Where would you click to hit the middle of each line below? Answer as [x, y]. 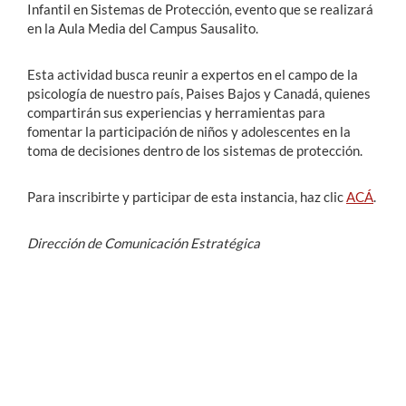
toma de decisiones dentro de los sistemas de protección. [195, 150]
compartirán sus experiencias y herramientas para [176, 112]
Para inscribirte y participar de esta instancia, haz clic [187, 196]
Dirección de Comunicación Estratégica [144, 242]
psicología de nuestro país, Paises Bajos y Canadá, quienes [199, 93]
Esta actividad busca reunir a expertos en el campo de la [193, 74]
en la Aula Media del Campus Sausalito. [143, 28]
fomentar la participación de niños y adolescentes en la [189, 131]
